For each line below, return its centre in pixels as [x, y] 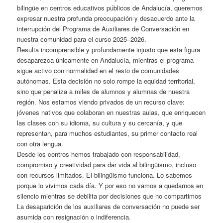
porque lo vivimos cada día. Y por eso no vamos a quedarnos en [110, 185]
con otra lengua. [40, 143]
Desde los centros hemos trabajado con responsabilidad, [99, 154]
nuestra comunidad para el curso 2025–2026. [82, 39]
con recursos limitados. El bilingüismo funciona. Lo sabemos [105, 175]
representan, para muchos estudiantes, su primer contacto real [108, 133]
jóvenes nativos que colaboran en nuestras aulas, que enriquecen [111, 112]
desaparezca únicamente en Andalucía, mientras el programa [106, 60]
